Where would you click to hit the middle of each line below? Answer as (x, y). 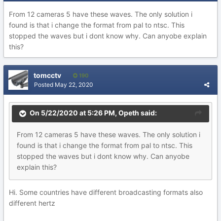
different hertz (32, 203)
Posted (44, 85)
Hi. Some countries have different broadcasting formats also (106, 192)
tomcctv (47, 75)
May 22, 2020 (74, 85)
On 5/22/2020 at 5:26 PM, (74, 113)
